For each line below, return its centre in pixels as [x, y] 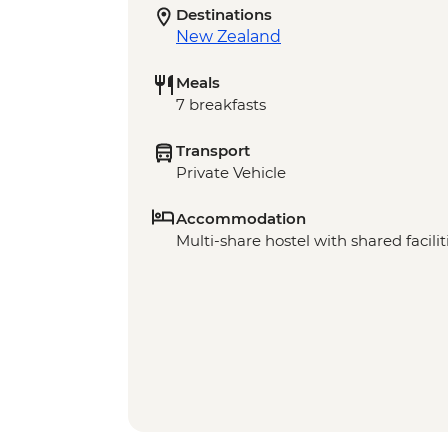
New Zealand [228, 37]
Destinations [224, 15]
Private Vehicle [231, 173]
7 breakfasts [221, 105]
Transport [213, 151]
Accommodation [241, 219]
